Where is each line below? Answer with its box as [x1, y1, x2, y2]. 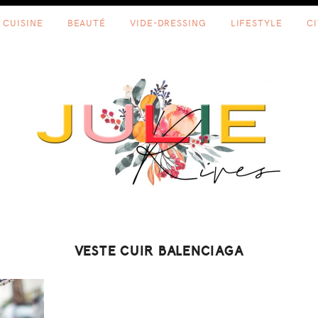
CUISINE [3, 16, 43, 28]
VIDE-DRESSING [130, 16, 207, 28]
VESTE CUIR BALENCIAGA [74, 243, 244, 260]
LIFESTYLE [230, 16, 283, 28]
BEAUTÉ [67, 16, 106, 28]
